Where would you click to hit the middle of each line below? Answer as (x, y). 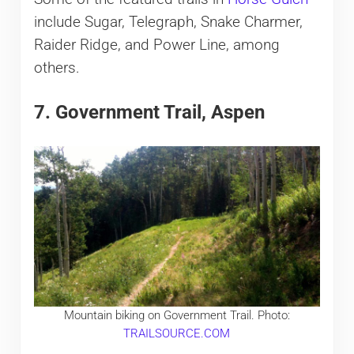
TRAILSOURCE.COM (177, 334)
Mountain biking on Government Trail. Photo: (177, 316)
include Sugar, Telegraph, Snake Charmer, (168, 22)
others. (56, 68)
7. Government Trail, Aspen (149, 113)
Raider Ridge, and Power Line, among (156, 45)
